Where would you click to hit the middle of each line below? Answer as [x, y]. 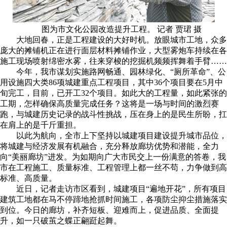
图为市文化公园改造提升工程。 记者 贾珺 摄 [122, 29]
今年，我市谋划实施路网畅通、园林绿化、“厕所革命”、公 [121, 72]
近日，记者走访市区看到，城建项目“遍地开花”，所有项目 [121, 189]
